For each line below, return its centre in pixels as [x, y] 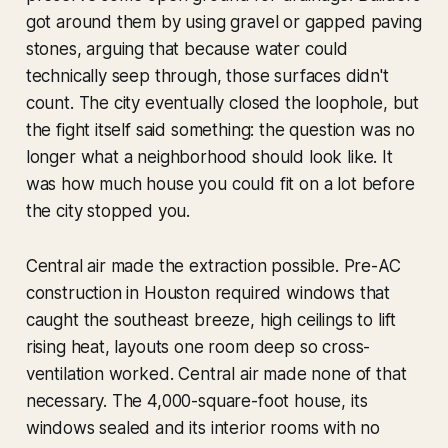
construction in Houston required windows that [208, 293]
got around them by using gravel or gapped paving [223, 22]
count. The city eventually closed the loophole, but [222, 103]
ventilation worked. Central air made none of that [216, 374]
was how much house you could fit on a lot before [220, 184]
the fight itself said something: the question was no [220, 130]
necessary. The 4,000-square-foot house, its [196, 401]
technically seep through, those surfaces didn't [207, 76]
